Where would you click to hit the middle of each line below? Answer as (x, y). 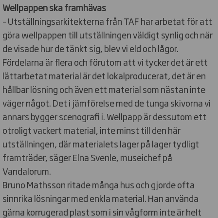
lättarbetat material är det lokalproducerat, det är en (104, 76)
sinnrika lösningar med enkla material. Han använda (100, 198)
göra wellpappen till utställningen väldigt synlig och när (108, 35)
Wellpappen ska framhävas (54, 8)
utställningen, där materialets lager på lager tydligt (101, 144)
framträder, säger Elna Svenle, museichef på (87, 157)
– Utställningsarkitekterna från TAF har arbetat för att (107, 21)
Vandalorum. (27, 171)
